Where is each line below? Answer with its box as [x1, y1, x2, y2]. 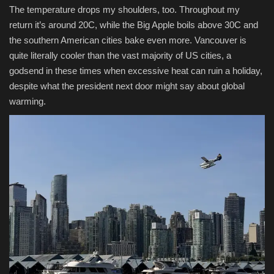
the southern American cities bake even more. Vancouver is [9, 35, 246, 46]
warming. [9, 96, 46, 107]
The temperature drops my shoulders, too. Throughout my [9, 4, 240, 15]
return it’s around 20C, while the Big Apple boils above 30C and [9, 20, 258, 31]
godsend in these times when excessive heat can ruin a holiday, [9, 65, 262, 76]
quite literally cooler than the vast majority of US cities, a [9, 50, 231, 61]
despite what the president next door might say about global [9, 81, 245, 92]
